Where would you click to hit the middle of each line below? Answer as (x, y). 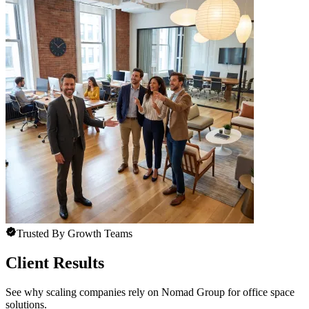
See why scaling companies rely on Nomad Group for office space (150, 292)
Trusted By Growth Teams (74, 234)
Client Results (55, 263)
